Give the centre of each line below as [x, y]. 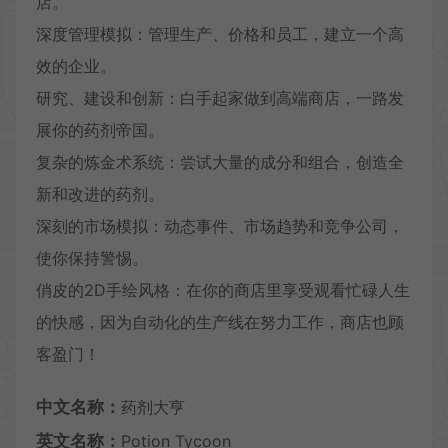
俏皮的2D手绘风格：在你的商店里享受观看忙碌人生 [223, 290]
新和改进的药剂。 [100, 194]
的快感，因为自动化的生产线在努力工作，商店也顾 [220, 322]
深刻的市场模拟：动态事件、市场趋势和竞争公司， [220, 226]
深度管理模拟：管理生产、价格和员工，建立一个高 [220, 34]
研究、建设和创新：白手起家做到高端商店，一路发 [220, 98]
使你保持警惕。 [92, 258]
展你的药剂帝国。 [100, 130]
